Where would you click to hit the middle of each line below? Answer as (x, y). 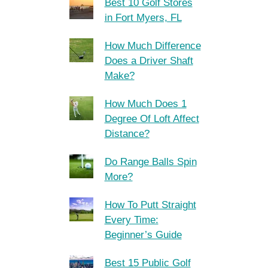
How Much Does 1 (145, 104)
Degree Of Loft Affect (152, 119)
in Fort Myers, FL (143, 18)
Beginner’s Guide (143, 235)
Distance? (127, 134)
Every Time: (131, 220)
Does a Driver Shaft (149, 61)
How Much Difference (153, 46)
